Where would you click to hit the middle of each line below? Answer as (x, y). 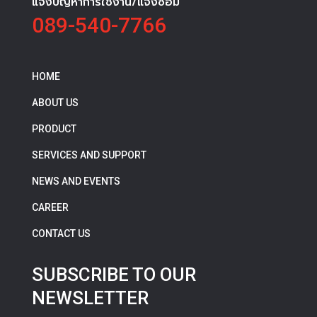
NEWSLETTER (90, 298)
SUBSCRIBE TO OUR (114, 275)
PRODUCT (54, 129)
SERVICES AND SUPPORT (89, 155)
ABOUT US (55, 103)
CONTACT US (61, 234)
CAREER (50, 208)
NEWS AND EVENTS (76, 181)
